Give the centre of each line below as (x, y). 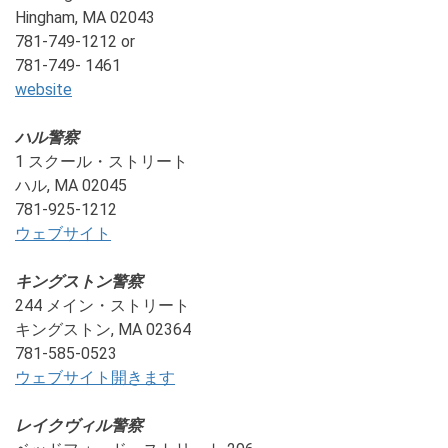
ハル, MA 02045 (71, 185)
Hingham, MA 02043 (85, 17)
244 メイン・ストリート (102, 305)
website (43, 89)
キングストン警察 (79, 281)
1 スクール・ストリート (101, 161)
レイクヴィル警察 (79, 425)
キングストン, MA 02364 (103, 329)
